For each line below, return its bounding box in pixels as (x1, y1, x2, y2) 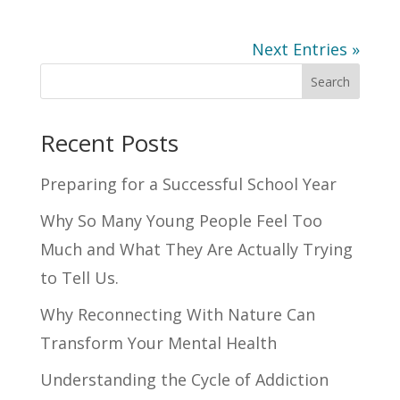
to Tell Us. (39, 267, 123, 289)
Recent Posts (39, 127, 179, 160)
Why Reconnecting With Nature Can (39, 304, 315, 326)
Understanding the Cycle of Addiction (39, 369, 329, 391)
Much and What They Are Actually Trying (39, 238, 353, 261)
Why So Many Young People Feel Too (39, 210, 322, 232)
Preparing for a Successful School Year (39, 173, 337, 196)
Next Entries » (252, 38, 361, 61)
